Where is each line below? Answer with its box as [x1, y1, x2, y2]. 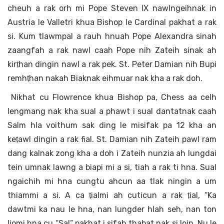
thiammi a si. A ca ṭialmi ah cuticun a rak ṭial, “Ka [7, 190, 216, 200]
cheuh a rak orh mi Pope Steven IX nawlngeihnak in [7, 3, 216, 13]
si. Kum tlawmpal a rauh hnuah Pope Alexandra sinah [7, 31, 216, 41]
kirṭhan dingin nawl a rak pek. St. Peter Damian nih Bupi [7, 59, 216, 69]
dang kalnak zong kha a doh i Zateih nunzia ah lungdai [7, 148, 216, 158]
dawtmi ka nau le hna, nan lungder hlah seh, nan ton [7, 204, 216, 214]
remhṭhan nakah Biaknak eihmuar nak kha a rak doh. [7, 73, 202, 83]
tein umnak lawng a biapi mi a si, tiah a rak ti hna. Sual [7, 162, 216, 172]
